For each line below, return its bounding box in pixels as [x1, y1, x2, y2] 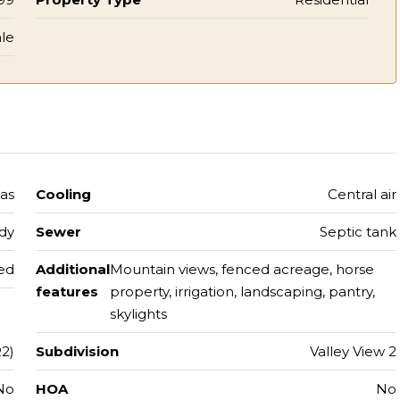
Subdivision [35, 342, 119, 360]
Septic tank [320, 222, 396, 240]
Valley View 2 [310, 342, 396, 360]
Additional [35, 260, 110, 278]
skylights [109, 304, 167, 322]
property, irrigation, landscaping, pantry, [109, 282, 375, 300]
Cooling [35, 185, 91, 203]
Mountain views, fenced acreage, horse [109, 260, 374, 278]
